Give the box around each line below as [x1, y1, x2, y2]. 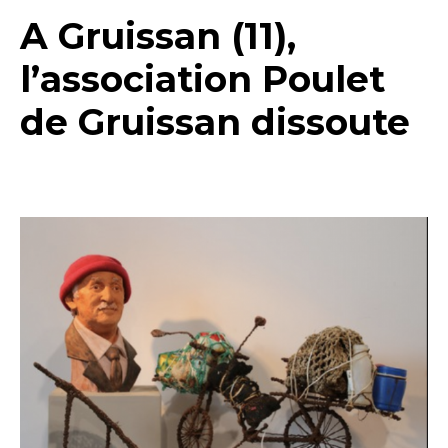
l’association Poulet [20, 57, 385, 102]
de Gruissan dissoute [20, 100, 410, 145]
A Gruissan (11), [20, 14, 296, 59]
